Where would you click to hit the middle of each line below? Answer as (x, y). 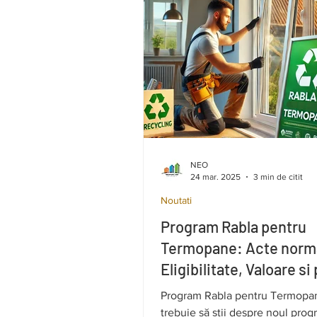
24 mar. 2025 (215, 177)
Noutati (176, 200)
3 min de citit (278, 177)
